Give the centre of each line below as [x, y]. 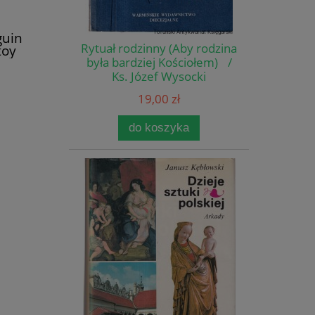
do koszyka [159, 128]
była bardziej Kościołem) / [159, 63]
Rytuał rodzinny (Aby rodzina [159, 49]
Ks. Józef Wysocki [159, 77]
